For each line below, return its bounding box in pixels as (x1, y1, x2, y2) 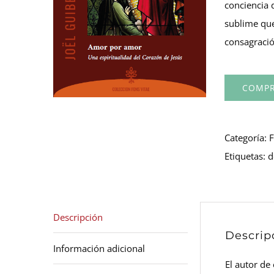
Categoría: (224, 131, 269, 144)
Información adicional (53, 242, 145, 254)
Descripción (53, 211, 103, 223)
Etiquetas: (224, 150, 268, 162)
